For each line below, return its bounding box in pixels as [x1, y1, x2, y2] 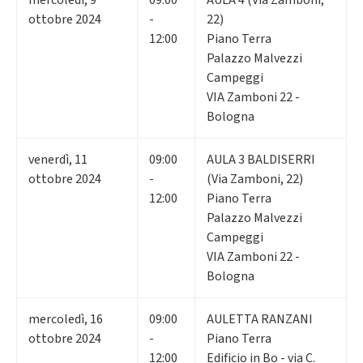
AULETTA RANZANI [207, 310, 313, 328]
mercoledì [28, 310, 84, 328]
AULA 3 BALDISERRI [207, 150, 315, 169]
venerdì [28, 150, 69, 169]
